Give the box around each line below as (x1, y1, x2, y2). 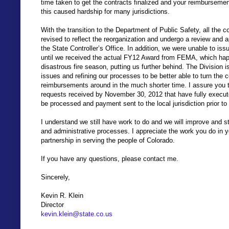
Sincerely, (41, 173, 70, 181)
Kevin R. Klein (41, 192, 83, 200)
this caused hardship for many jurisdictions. (41, 8, 170, 16)
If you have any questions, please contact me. (41, 155, 178, 163)
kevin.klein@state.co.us (41, 210, 112, 218)
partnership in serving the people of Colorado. (41, 136, 175, 145)
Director (41, 201, 64, 209)
